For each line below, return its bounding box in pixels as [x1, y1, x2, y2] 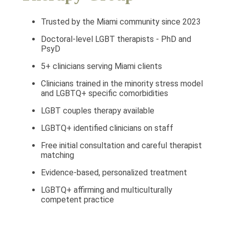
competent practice [41, 195, 114, 205]
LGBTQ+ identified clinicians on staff [41, 123, 173, 133]
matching [41, 150, 74, 161]
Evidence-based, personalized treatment [41, 168, 187, 178]
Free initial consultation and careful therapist [41, 141, 202, 151]
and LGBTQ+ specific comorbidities [41, 88, 168, 99]
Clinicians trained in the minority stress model [41, 79, 203, 89]
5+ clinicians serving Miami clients [41, 61, 162, 72]
